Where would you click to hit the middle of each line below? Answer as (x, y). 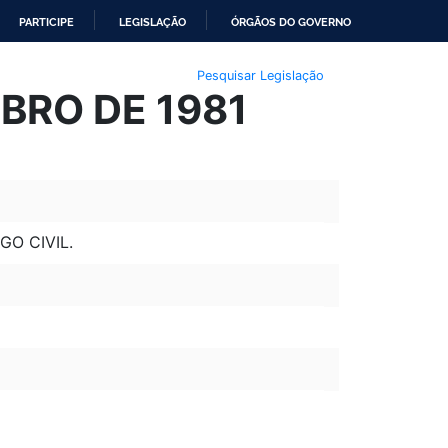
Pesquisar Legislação (260, 75)
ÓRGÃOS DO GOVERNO (291, 22)
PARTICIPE (46, 22)
